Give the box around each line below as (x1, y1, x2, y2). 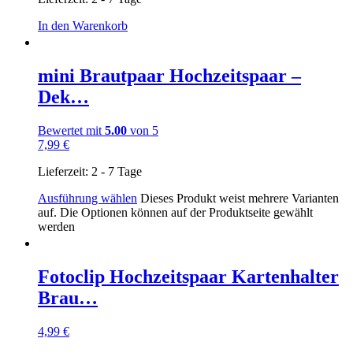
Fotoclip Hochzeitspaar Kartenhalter (38, 266, 339, 287)
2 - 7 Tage (91, 164, 142, 178)
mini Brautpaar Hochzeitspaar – (38, 65, 301, 86)
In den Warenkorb (38, 18, 128, 32)
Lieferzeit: (38, 164, 91, 178)
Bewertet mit (38, 123, 105, 137)
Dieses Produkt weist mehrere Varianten (140, 191, 339, 205)
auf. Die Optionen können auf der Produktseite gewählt (38, 205, 313, 219)
